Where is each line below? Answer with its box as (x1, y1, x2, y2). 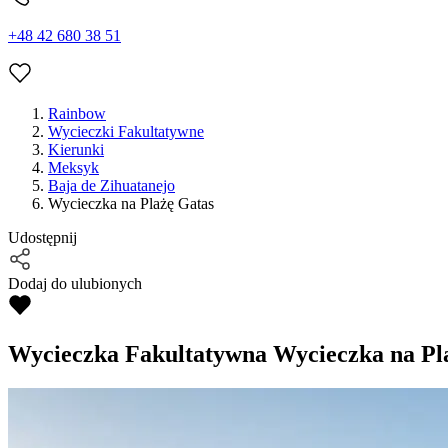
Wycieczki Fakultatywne (48, 123, 204, 141)
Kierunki (48, 141, 104, 159)
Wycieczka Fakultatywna (8, 341, 267, 368)
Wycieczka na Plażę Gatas (48, 195, 214, 213)
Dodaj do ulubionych (8, 275, 142, 293)
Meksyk (48, 159, 99, 177)
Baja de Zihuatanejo (48, 177, 175, 195)
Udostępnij (8, 229, 77, 247)
